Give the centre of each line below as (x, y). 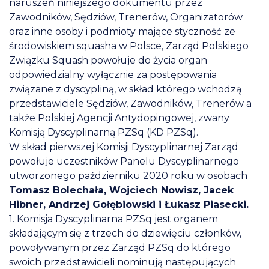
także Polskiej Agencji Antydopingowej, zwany (119, 118)
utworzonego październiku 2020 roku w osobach (128, 175)
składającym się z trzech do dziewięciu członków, (125, 233)
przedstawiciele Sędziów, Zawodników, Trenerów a (130, 103)
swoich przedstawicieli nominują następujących (122, 262)
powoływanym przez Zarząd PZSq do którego (120, 247)
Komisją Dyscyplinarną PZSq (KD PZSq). (104, 132)
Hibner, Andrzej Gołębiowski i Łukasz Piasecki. (129, 204)
